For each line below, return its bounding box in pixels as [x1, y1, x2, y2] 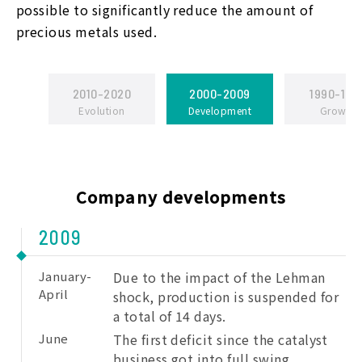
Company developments [75, 185, 287, 208]
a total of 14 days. [112, 306, 226, 326]
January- [39, 267, 92, 284]
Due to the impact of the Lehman [112, 267, 326, 287]
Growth [319, 103, 356, 117]
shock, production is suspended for [112, 287, 339, 306]
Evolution [78, 103, 125, 117]
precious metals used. [16, 22, 158, 41]
